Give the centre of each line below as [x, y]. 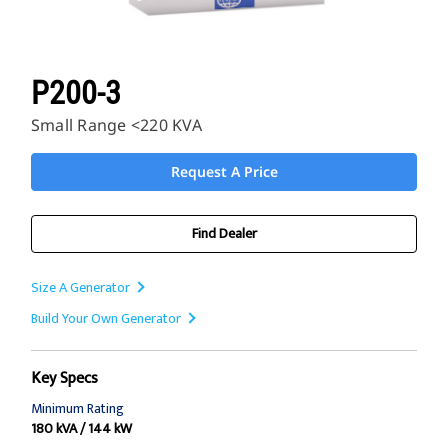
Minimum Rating [77, 409]
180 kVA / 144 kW [81, 429]
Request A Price [224, 172]
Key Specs [64, 379]
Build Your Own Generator [106, 319]
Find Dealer [224, 234]
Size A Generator [80, 288]
